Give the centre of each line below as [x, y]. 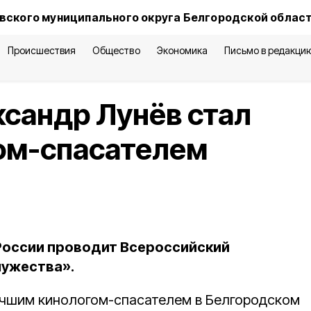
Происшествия [42, 50]
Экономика [182, 50]
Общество [116, 50]
